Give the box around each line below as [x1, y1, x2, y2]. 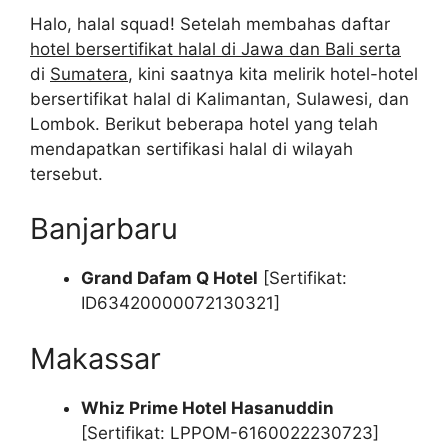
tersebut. [30, 163, 103, 184]
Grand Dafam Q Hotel [81, 268, 258, 289]
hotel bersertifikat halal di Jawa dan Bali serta [30, 38, 401, 59]
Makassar [30, 340, 161, 376]
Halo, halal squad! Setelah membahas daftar [30, 13, 390, 34]
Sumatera [50, 63, 128, 84]
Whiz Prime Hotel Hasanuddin [81, 397, 334, 418]
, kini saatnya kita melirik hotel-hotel [128, 63, 418, 84]
